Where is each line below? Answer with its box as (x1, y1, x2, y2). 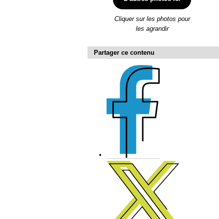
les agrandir (135, 25, 169, 33)
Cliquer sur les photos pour (114, 15, 190, 23)
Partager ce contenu (93, 49, 154, 57)
